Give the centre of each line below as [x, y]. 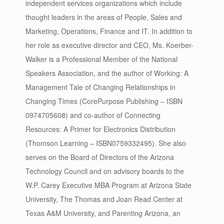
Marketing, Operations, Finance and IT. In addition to [109, 31]
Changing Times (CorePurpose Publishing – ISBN [104, 101]
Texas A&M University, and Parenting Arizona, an [103, 213]
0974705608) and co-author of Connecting [93, 115]
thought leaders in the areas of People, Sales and [104, 17]
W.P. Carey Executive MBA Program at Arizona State [108, 185]
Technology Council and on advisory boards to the [105, 171]
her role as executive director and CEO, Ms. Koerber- [109, 45]
